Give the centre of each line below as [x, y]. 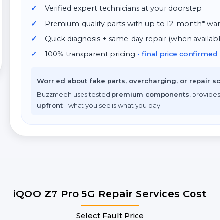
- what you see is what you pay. [112, 105]
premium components [150, 94]
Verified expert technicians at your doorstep [123, 8]
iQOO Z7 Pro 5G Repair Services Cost [110, 194]
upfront [50, 105]
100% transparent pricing [91, 54]
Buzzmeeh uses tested [74, 94]
